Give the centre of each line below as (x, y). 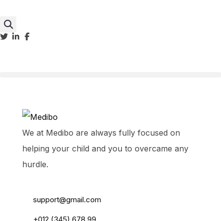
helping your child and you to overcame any (105, 148)
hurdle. (35, 164)
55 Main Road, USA (66, 179)
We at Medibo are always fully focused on (101, 132)
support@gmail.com (67, 199)
